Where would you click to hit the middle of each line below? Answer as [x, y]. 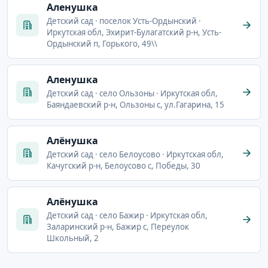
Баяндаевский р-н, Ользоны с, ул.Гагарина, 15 [135, 104]
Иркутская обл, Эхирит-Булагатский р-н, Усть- [134, 32]
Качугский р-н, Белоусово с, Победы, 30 [124, 165]
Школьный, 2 [73, 238]
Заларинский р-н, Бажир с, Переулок [118, 226]
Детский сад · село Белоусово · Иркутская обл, [135, 154]
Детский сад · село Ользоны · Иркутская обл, [132, 93]
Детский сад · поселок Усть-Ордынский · [124, 21]
